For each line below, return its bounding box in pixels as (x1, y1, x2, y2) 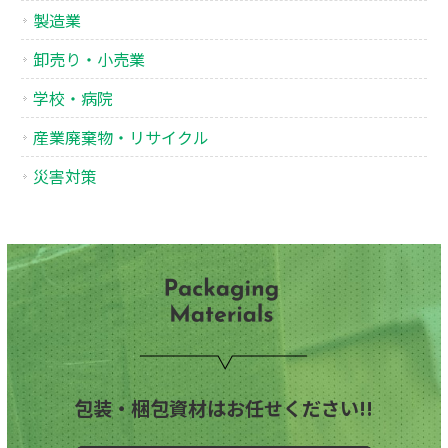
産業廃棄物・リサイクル (33, 124, 210, 149)
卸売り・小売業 (33, 46, 146, 71)
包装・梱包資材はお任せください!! (74, 393, 374, 422)
